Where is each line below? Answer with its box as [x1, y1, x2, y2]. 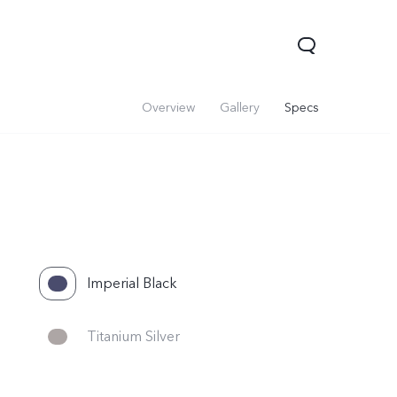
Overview [142, 99, 195, 116]
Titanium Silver [87, 327, 180, 346]
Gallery [220, 99, 260, 116]
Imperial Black [87, 274, 177, 293]
